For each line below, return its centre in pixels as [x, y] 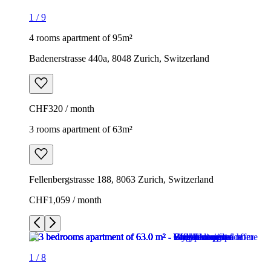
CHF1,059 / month [65, 200]
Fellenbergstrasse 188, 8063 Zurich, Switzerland [121, 179]
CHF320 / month [62, 108]
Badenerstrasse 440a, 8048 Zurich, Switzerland [119, 58]
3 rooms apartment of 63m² [81, 129]
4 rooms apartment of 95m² [81, 38]
